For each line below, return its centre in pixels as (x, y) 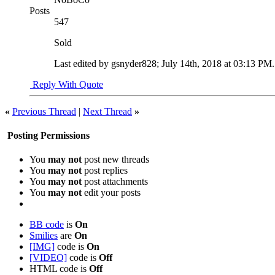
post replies (105, 171)
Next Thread (107, 111)
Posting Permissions (47, 135)
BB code (47, 225)
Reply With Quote (67, 84)
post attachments (115, 182)
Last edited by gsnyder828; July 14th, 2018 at (144, 63)
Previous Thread (44, 111)
